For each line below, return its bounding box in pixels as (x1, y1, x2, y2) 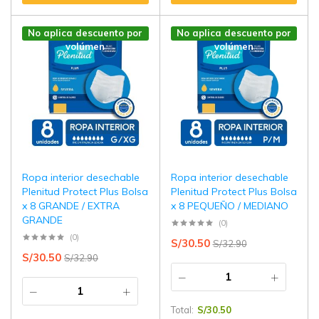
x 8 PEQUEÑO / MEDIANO (170, 199, 288, 213)
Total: (170, 304, 194, 316)
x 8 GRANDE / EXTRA (22, 199, 120, 213)
